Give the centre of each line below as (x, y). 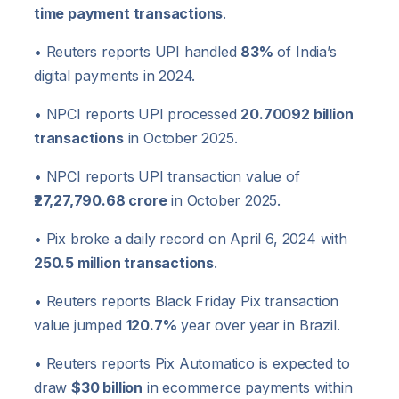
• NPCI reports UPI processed (138, 114)
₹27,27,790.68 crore (101, 201)
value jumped (80, 326)
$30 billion (107, 388)
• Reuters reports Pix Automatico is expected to (192, 364)
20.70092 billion (297, 114)
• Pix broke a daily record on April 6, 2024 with (191, 239)
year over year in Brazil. (258, 326)
